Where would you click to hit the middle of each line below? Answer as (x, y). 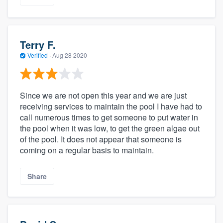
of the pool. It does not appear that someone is (101, 139)
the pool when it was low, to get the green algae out (110, 128)
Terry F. (38, 45)
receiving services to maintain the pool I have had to (111, 106)
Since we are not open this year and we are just (103, 95)
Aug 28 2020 (70, 55)
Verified (38, 55)
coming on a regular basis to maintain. (87, 150)
